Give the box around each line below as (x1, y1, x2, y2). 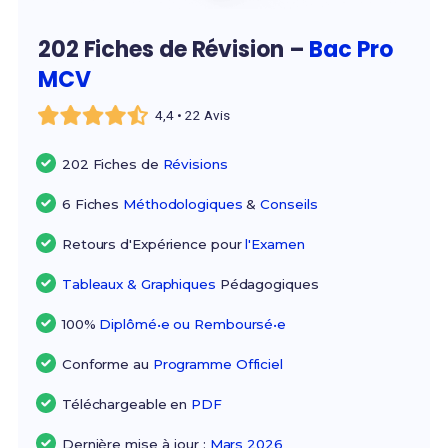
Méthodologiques (123, 196, 243, 213)
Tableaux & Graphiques (61, 276, 216, 293)
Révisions (162, 156, 228, 173)
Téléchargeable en (61, 396, 192, 413)
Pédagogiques (215, 276, 319, 293)
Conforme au (61, 356, 153, 373)
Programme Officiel (152, 356, 283, 373)
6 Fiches (61, 196, 124, 213)
